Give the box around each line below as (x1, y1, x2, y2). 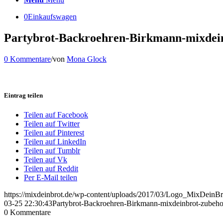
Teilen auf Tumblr (24, 146, 80, 155)
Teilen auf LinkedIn (24, 137, 86, 146)
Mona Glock (67, 54, 107, 63)
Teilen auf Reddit (24, 164, 78, 173)
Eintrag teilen (4, 91, 43, 99)
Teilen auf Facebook (24, 111, 88, 119)
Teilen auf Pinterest (24, 128, 84, 137)
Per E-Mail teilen (24, 173, 77, 182)
